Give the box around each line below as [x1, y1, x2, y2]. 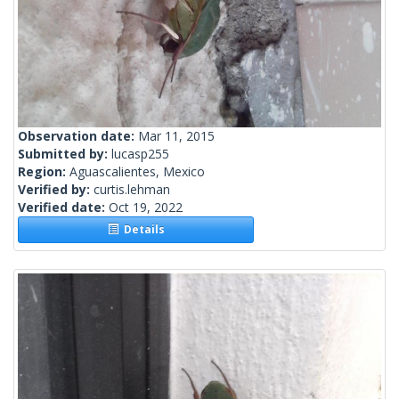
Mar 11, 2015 [138, 127, 215, 145]
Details [118, 222, 165, 238]
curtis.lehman [94, 181, 170, 199]
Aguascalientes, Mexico [69, 163, 205, 181]
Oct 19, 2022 [109, 199, 183, 216]
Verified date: [18, 199, 109, 216]
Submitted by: [18, 145, 111, 163]
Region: [18, 163, 69, 181]
